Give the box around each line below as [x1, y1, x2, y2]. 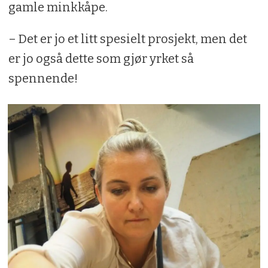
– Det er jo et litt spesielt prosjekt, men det [8, 31, 247, 46]
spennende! [8, 71, 78, 86]
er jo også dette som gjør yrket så [8, 51, 194, 66]
